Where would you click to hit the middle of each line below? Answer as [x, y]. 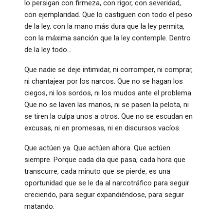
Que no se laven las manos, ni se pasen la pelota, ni [107, 104]
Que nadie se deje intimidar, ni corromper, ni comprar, [109, 69]
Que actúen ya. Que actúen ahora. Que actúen [97, 148]
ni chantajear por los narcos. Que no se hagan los [104, 81]
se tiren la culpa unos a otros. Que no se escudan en [109, 116]
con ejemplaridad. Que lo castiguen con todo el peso [108, 14]
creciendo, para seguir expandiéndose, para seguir [104, 194]
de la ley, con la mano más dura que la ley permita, [104, 26]
